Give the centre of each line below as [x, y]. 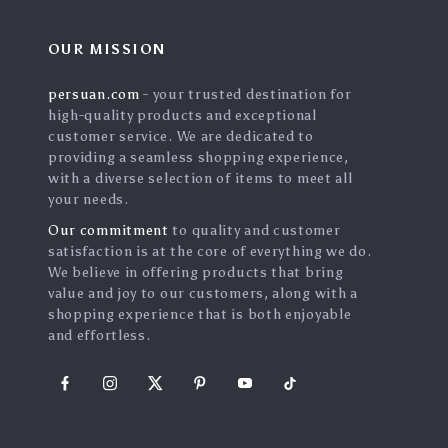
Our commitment [108, 230]
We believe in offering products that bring [195, 272]
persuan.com [93, 94]
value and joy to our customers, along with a [202, 293]
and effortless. [99, 335]
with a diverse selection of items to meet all [200, 178]
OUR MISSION [106, 49]
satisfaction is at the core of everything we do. [209, 251]
